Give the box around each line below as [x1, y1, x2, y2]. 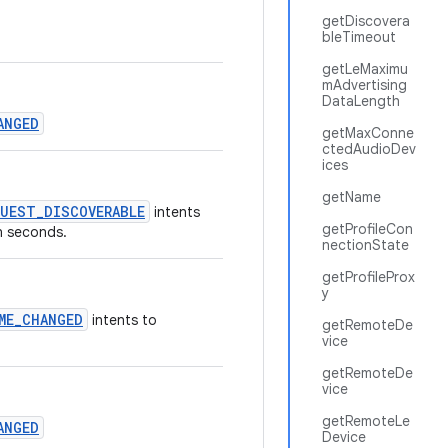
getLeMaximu [322, 60, 408, 78]
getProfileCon [322, 220, 413, 238]
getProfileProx [322, 268, 415, 286]
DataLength [322, 92, 400, 110]
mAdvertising [322, 76, 407, 94]
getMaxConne [322, 124, 414, 142]
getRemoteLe [322, 412, 410, 430]
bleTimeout [322, 28, 396, 46]
